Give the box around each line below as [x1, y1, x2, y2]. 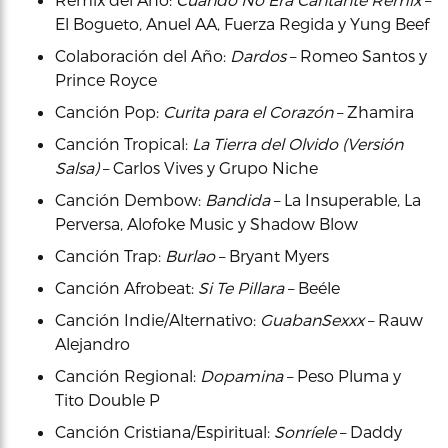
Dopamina [200, 365, 283, 385]
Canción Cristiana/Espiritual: [55, 421, 274, 441]
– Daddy [336, 421, 402, 441]
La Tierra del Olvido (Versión [192, 133, 403, 153]
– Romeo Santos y [286, 45, 427, 65]
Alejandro [55, 333, 130, 353]
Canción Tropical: [55, 133, 192, 153]
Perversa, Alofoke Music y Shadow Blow [55, 213, 358, 233]
